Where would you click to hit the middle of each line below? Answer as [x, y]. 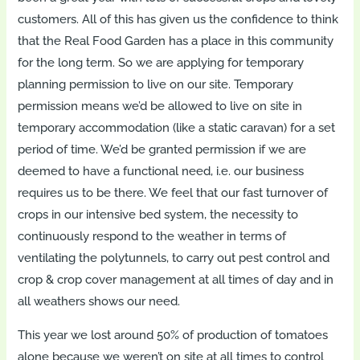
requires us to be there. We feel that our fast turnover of [173, 192]
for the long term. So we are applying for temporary [161, 62]
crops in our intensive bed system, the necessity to [158, 214]
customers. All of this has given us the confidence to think [178, 18]
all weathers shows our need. [99, 301]
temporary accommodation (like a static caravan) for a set [177, 127]
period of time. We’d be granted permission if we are [162, 149]
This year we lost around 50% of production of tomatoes [173, 334]
